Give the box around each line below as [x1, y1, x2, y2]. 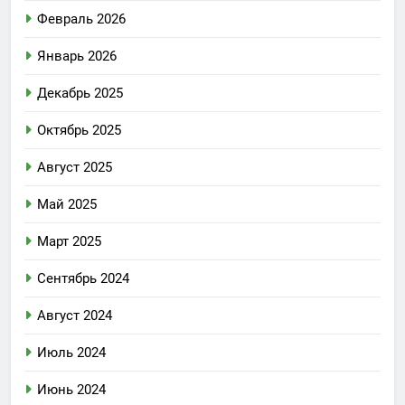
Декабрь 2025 [37, 85, 123, 102]
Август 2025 [37, 159, 112, 176]
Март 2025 [37, 233, 101, 250]
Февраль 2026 [37, 11, 126, 28]
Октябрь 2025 [37, 122, 121, 139]
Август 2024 [37, 307, 112, 325]
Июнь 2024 [37, 381, 106, 399]
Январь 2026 [37, 48, 117, 65]
